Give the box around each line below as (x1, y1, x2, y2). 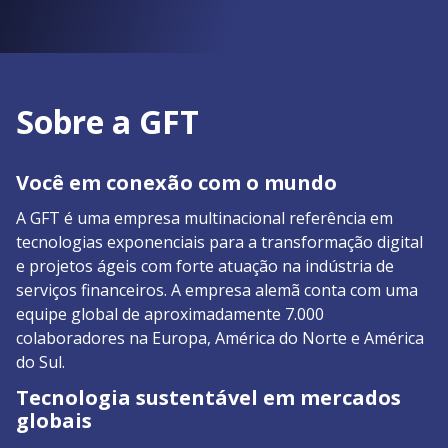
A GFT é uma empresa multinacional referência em (16, 207, 393, 230)
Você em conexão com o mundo (16, 169, 337, 197)
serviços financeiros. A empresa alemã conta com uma (16, 279, 418, 302)
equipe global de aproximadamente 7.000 (16, 303, 324, 326)
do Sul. (16, 351, 65, 374)
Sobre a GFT (16, 100, 199, 144)
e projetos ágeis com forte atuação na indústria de (16, 255, 394, 278)
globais (16, 407, 92, 435)
